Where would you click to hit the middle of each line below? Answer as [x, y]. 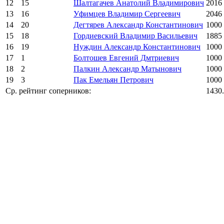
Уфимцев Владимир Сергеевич [127, 13]
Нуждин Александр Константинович [137, 46]
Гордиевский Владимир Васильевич [135, 35]
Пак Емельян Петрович [113, 79]
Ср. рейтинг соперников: [48, 90]
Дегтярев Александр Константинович [138, 24]
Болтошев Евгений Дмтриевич [126, 57]
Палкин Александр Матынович [127, 68]
